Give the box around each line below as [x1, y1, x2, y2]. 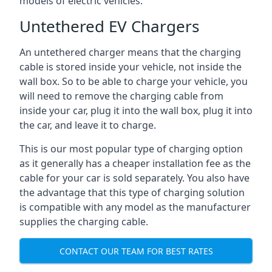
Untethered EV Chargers [19, 15, 199, 37]
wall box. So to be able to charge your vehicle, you [19, 75, 248, 88]
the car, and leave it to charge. [19, 118, 156, 132]
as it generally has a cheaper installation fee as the [19, 157, 251, 170]
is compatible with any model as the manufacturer [19, 200, 251, 214]
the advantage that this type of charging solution [19, 186, 245, 199]
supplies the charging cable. [19, 215, 148, 228]
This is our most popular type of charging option [19, 142, 243, 155]
